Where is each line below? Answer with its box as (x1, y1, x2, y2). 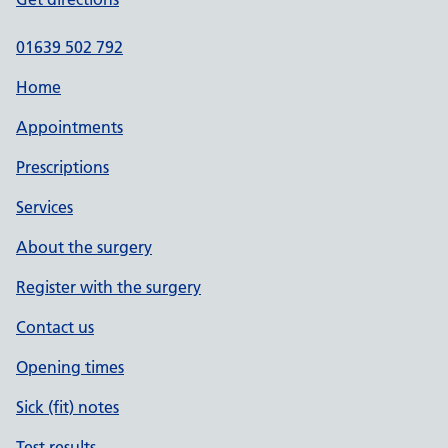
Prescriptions (16, 156, 109, 177)
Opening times (16, 356, 124, 377)
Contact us (16, 316, 94, 337)
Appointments (16, 116, 123, 137)
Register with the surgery (16, 276, 201, 297)
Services (16, 196, 73, 217)
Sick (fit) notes (16, 396, 119, 417)
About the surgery (16, 236, 152, 257)
